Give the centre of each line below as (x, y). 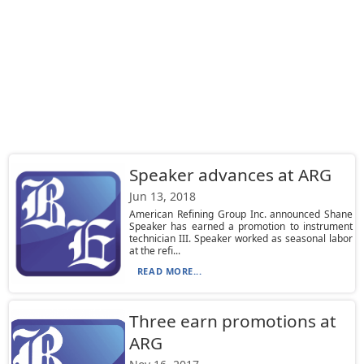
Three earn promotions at (232, 321)
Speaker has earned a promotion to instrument (241, 226)
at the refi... (154, 251)
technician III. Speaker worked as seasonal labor (241, 238)
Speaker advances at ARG (230, 175)
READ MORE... (169, 271)
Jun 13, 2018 (162, 196)
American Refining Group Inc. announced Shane (241, 214)
